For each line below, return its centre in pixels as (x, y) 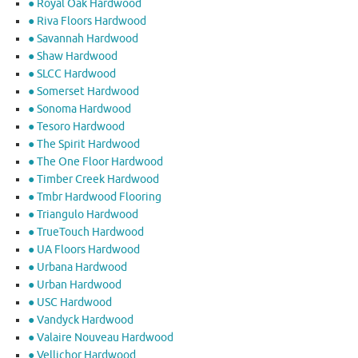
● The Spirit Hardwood (84, 144)
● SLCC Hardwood (72, 74)
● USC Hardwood (70, 302)
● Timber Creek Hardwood (93, 179)
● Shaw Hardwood (73, 56)
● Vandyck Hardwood (81, 320)
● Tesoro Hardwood (76, 126)
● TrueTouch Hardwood (86, 232)
